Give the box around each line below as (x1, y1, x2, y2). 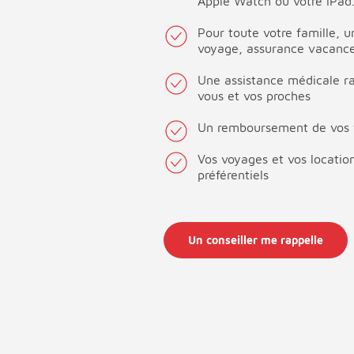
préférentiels (198, 168, 269, 183)
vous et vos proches (198, 88, 311, 104)
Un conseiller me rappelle (188, 233, 323, 247)
